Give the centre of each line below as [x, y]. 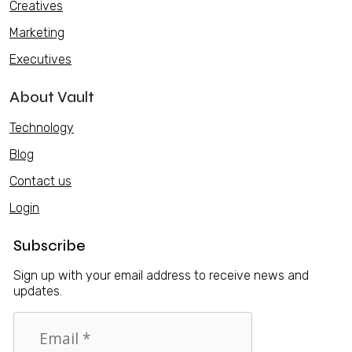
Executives [40, 59]
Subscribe [49, 245]
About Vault [52, 97]
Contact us [40, 181]
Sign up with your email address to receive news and [161, 275]
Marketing [37, 32]
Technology [42, 127]
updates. [37, 291]
